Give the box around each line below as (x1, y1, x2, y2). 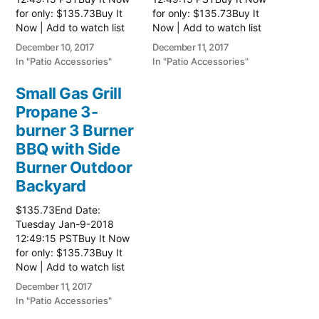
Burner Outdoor (16, 158, 132, 177)
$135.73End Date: (16, 204, 100, 216)
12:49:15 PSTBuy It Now (16, 232, 130, 245)
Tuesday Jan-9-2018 (16, 218, 114, 231)
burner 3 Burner (16, 121, 134, 140)
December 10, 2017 (16, 41, 95, 53)
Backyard (16, 177, 86, 196)
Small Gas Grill (16, 84, 122, 103)
